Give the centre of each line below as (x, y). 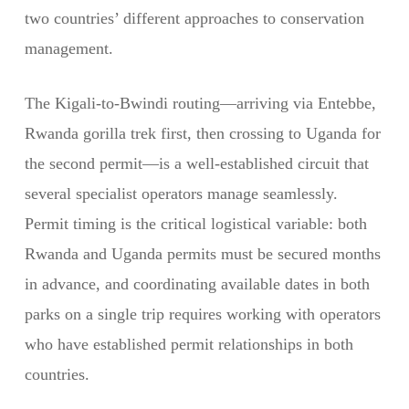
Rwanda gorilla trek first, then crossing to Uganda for (202, 133)
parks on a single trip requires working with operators (202, 314)
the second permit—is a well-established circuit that (196, 163)
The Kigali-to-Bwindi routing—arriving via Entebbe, (200, 103)
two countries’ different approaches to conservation (194, 18)
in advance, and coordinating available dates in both (197, 284)
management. (68, 48)
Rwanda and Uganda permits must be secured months (202, 254)
